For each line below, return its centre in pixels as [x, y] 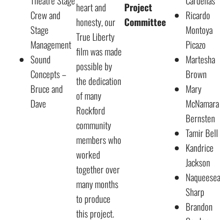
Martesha [200, 59]
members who [99, 140]
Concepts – [48, 74]
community [94, 125]
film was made [99, 51]
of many [89, 96]
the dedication [99, 81]
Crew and [45, 15]
